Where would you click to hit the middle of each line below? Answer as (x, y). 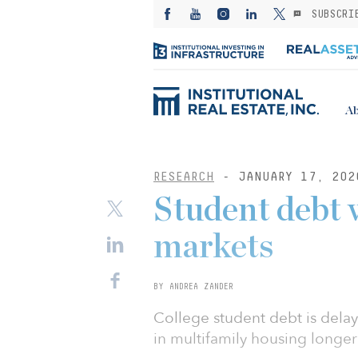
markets (213, 247)
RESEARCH (184, 176)
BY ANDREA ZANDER (193, 286)
